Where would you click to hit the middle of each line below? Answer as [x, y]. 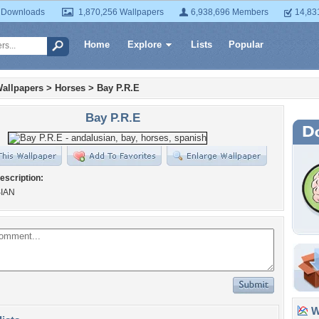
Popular [246, 45]
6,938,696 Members [230, 12]
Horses [70, 88]
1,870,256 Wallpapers [121, 12]
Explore [145, 45]
